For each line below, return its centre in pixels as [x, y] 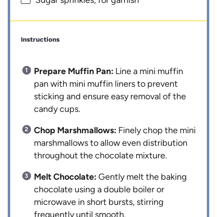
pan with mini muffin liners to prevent [106, 84]
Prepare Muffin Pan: [74, 71]
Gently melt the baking [142, 177]
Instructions [40, 39]
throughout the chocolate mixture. [101, 156]
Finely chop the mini [156, 131]
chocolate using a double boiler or [99, 190]
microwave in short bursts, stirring [99, 202]
